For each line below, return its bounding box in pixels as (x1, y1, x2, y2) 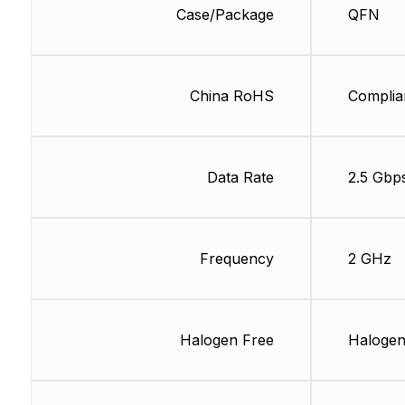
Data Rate (206, 168, 274, 187)
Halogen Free (179, 331, 274, 350)
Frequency (199, 250, 274, 268)
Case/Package (175, 5, 274, 24)
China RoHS (189, 87, 274, 106)
